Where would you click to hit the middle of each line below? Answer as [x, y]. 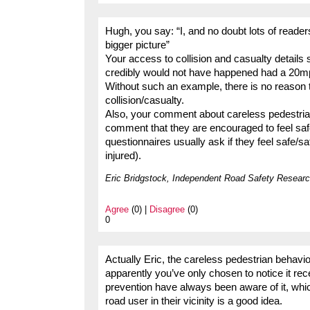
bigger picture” [137, 45]
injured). [123, 155]
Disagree [167, 209]
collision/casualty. [145, 100]
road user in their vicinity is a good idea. [194, 301]
